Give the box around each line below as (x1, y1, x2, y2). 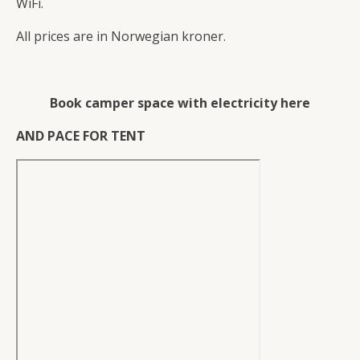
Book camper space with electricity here (50, 94, 310, 112)
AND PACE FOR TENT (16, 127, 145, 145)
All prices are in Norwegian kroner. (16, 27, 226, 45)
